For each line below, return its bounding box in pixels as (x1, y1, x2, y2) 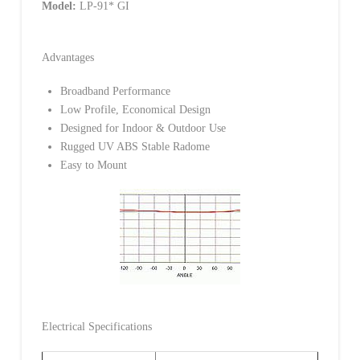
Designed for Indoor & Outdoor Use (60, 121, 227, 134)
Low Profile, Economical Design (60, 103, 211, 116)
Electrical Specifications (41, 321, 152, 333)
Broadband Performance (60, 84, 171, 97)
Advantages (41, 51, 94, 64)
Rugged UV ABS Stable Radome (60, 140, 211, 153)
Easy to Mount (60, 158, 128, 171)
